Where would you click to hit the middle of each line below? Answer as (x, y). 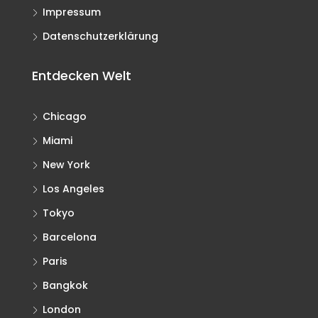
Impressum (72, 12)
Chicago (65, 116)
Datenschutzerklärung (100, 36)
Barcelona (70, 237)
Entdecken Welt (82, 75)
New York (66, 164)
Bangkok (65, 285)
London (62, 309)
